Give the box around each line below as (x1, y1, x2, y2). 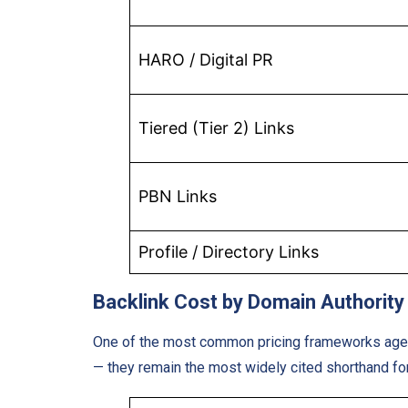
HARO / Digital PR (138, 49, 273, 69)
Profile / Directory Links (138, 241, 319, 261)
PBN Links (138, 186, 217, 206)
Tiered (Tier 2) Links (138, 117, 294, 138)
